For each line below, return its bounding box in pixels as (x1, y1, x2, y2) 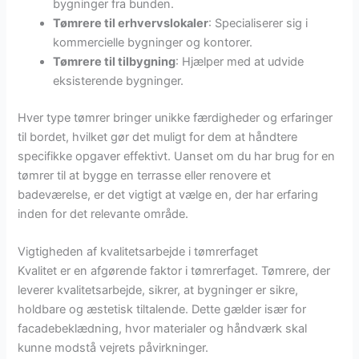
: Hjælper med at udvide (175, 54, 305, 69)
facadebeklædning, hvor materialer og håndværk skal (18, 321, 308, 337)
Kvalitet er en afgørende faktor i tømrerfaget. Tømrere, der (18, 264, 331, 279)
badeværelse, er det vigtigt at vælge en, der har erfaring (18, 187, 319, 202)
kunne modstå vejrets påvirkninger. (18, 341, 209, 356)
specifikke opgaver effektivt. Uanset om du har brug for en (18, 148, 336, 163)
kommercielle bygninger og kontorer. (53, 34, 253, 50)
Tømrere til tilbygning (53, 54, 176, 69)
